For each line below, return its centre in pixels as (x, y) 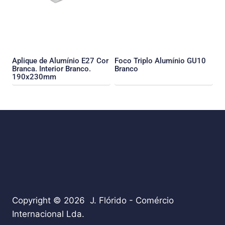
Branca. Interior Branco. (51, 69)
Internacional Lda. (48, 214)
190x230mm (34, 77)
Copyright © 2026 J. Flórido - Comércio (93, 201)
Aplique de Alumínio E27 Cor (60, 61)
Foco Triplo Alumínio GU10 (160, 61)
